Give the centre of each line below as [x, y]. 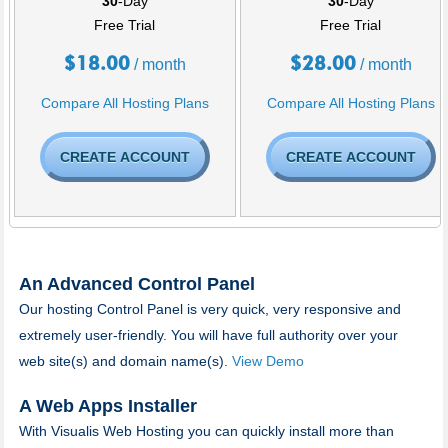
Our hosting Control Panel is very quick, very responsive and [209, 308]
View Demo [267, 360]
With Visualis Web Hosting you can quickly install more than [206, 430]
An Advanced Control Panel [136, 283]
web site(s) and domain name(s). [125, 360]
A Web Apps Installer [107, 405]
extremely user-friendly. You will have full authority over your [208, 334]
